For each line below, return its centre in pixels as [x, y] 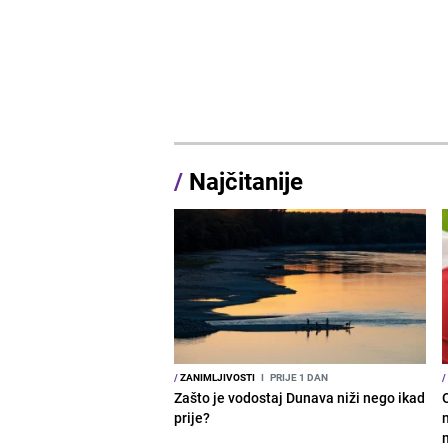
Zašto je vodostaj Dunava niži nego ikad [300, 397]
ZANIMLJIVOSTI [217, 376]
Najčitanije [246, 180]
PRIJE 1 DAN [298, 376]
